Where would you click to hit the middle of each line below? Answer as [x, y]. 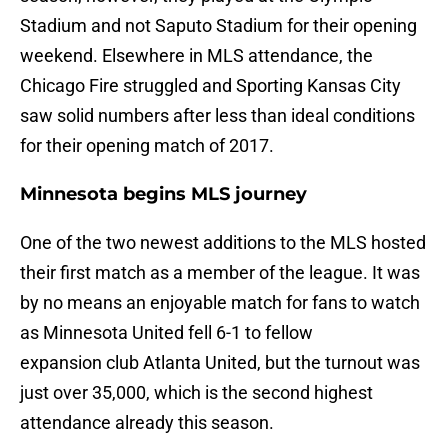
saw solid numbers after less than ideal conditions [217, 116]
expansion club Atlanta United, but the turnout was [220, 363]
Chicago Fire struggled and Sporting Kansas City [210, 86]
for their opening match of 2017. [147, 146]
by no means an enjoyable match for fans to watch [220, 303]
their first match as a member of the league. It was [220, 273]
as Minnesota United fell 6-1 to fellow [166, 333]
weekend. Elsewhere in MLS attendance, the [196, 56]
